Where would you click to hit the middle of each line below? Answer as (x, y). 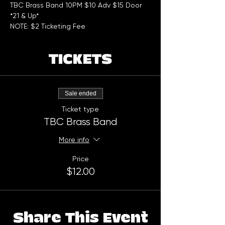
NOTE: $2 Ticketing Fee (48, 26)
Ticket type (80, 109)
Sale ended (80, 94)
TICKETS (80, 60)
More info (74, 140)
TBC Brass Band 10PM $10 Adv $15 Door (76, 5)
